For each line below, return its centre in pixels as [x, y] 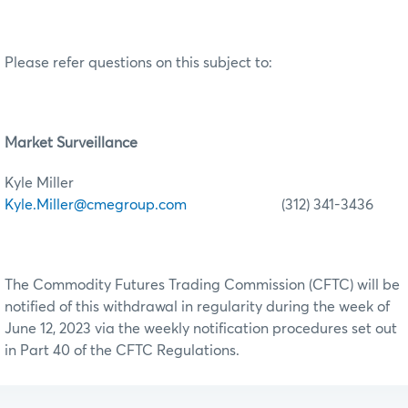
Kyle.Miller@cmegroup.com [96, 205]
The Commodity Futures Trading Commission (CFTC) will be [202, 286]
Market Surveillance [71, 143]
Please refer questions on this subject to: [138, 63]
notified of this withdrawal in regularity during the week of [197, 307]
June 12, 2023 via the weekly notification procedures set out [201, 329]
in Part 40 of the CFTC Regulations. [122, 351]
